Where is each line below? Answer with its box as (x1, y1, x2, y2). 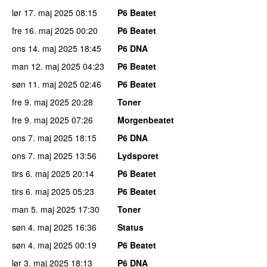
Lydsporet (117, 149, 159, 162)
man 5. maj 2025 (12, 203, 76, 215)
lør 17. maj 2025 (12, 6, 73, 18)
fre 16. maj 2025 (12, 24, 74, 36)
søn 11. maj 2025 (12, 77, 77, 90)
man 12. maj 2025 (12, 60, 80, 72)
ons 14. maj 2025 (12, 42, 77, 54)
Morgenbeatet (117, 113, 174, 126)
